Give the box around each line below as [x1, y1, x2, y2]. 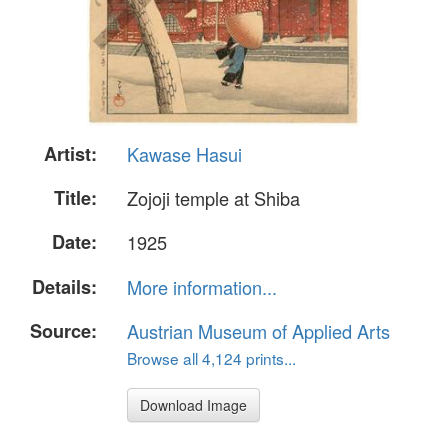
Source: [30, 317, 97, 344]
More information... [127, 273, 277, 300]
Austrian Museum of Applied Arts [127, 317, 390, 344]
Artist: [44, 141, 97, 167]
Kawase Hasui [127, 141, 242, 167]
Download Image [140, 394, 247, 415]
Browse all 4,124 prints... [127, 346, 296, 369]
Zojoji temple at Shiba [127, 185, 300, 212]
